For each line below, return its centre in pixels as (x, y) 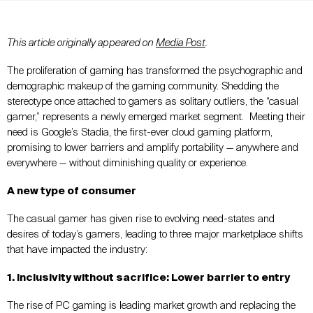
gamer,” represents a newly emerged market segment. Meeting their (156, 117)
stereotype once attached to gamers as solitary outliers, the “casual (153, 101)
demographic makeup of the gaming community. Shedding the (143, 86)
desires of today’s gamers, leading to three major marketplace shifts (155, 234)
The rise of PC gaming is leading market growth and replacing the (151, 305)
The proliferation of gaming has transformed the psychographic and (155, 71)
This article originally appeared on (81, 43)
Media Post (181, 43)
